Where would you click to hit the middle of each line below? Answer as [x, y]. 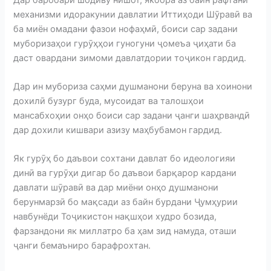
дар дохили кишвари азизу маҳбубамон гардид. [119, 130]
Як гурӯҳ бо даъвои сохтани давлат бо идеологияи [125, 159]
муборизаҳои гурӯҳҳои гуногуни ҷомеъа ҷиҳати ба [125, 43]
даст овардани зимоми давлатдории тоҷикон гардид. [130, 58]
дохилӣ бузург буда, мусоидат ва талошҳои [109, 101]
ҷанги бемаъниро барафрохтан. [85, 246]
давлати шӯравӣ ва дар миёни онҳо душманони [116, 188]
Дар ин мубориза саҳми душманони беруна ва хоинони [133, 86]
